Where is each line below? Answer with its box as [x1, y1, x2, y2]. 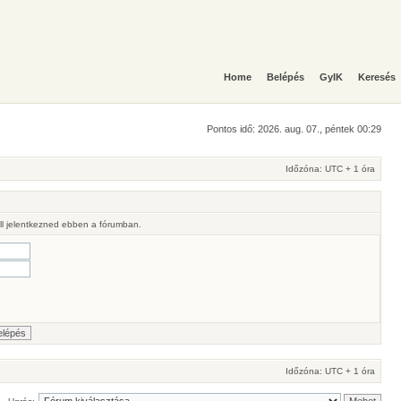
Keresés [358, 72, 396, 82]
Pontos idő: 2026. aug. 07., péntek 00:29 [207, 124, 381, 134]
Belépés [267, 72, 304, 82]
